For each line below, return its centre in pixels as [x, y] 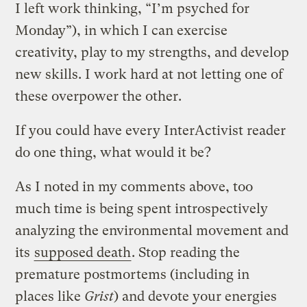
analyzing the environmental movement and [152, 230]
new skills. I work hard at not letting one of [149, 74]
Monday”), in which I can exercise [122, 30]
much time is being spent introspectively [142, 208]
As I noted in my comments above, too [134, 186]
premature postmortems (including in [133, 274]
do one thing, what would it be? [113, 152]
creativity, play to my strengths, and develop [152, 52]
